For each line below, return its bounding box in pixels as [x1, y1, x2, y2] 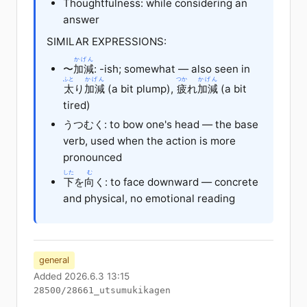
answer [63, 12, 99, 26]
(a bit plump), [105, 82, 176, 95]
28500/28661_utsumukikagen [34, 284, 171, 295]
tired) [63, 98, 90, 112]
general [39, 254, 69, 265]
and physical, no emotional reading [63, 191, 235, 205]
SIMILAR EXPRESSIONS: [47, 34, 167, 48]
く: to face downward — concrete [95, 175, 258, 188]
